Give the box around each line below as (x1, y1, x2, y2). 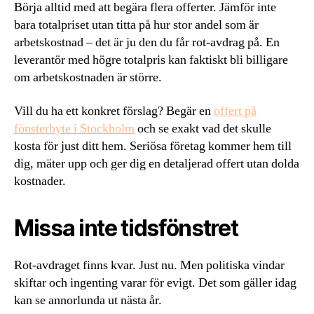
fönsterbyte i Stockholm (14, 120, 135, 137)
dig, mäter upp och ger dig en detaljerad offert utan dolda (14, 155, 299, 172)
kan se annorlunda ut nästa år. (14, 292, 162, 308)
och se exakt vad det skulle (135, 120, 271, 137)
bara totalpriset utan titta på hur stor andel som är (14, 17, 259, 34)
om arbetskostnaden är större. (14, 69, 162, 86)
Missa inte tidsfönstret (14, 214, 238, 242)
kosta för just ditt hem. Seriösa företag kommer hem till (14, 137, 292, 154)
